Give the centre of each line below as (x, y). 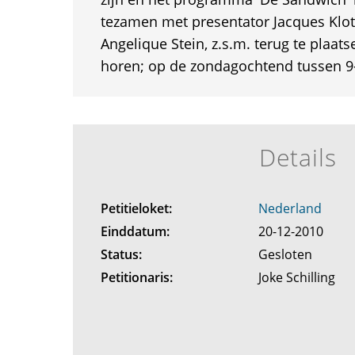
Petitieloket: (136, 208)
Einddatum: (135, 231)
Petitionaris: (136, 277)
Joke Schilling (299, 277)
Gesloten (287, 254)
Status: (121, 254)
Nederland (290, 208)
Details (298, 157)
